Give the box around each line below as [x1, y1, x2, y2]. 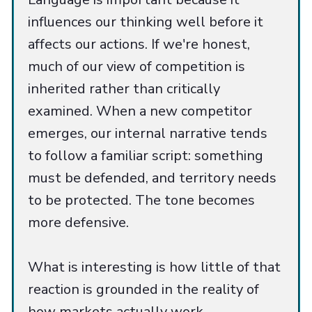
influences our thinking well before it [28, 12, 263, 31]
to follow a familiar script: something [28, 146, 263, 165]
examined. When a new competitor [28, 101, 252, 120]
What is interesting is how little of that [28, 257, 281, 276]
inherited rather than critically [28, 79, 220, 98]
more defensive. [28, 212, 132, 232]
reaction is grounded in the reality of [28, 279, 259, 299]
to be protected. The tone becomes [28, 190, 255, 210]
